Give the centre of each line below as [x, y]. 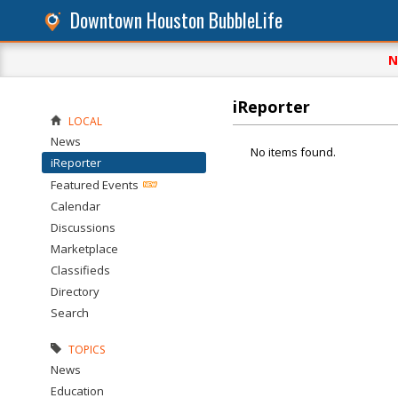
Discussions [83, 227]
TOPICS [87, 350]
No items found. [293, 152]
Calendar [76, 206]
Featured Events [95, 185]
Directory [75, 291]
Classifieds [80, 270]
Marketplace [84, 249]
